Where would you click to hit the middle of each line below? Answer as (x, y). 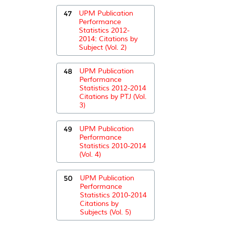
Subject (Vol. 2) (103, 47)
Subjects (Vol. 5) (105, 212)
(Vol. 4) (90, 154)
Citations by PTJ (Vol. (113, 96)
